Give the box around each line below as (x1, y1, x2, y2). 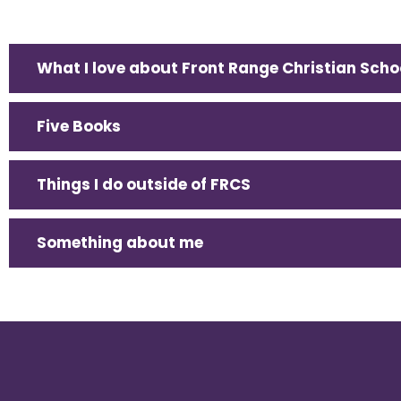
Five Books (37, 115, 121, 138)
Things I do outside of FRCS (37, 174, 251, 196)
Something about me (37, 232, 203, 254)
